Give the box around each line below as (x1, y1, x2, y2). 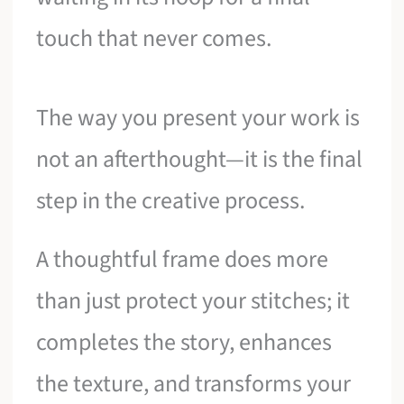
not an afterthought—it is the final (36, 142, 363, 176)
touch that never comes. (36, 22, 272, 56)
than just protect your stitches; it (36, 284, 351, 318)
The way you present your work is (36, 100, 361, 134)
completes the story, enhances (36, 326, 333, 360)
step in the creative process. (36, 183, 306, 217)
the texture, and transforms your (36, 367, 352, 401)
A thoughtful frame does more (36, 243, 329, 277)
